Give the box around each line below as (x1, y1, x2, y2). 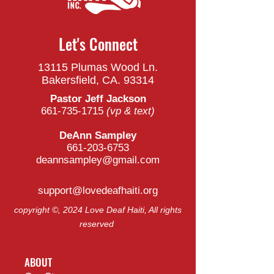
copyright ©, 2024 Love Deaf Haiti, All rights (14, 205, 182, 215)
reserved (80, 219, 116, 229)
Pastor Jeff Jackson (50, 93, 146, 105)
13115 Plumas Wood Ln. (38, 61, 158, 73)
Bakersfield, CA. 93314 (42, 74, 154, 86)
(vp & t (106, 105, 137, 117)
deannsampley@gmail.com (36, 154, 160, 166)
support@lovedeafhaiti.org (38, 185, 158, 196)
